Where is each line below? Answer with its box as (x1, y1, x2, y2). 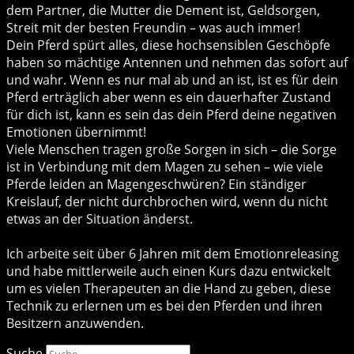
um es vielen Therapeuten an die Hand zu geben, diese (6, 279, 331, 297)
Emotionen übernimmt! (6, 122, 146, 141)
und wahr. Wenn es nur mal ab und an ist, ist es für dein (6, 70, 338, 88)
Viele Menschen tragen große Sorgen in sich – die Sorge (6, 140, 337, 158)
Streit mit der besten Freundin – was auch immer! (6, 18, 300, 36)
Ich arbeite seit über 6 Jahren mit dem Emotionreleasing (6, 244, 339, 262)
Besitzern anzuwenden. (6, 314, 144, 332)
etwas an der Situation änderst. (6, 209, 193, 228)
